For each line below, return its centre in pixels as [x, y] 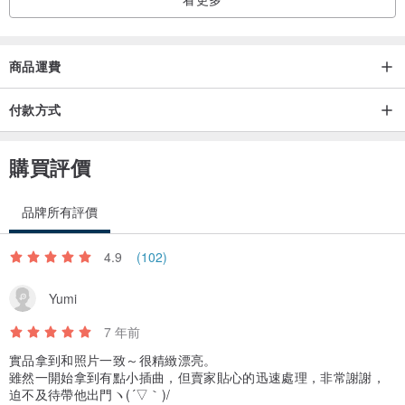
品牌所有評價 [60, 212]
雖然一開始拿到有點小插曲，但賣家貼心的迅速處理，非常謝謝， [198, 377]
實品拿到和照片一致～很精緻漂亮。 [113, 360]
